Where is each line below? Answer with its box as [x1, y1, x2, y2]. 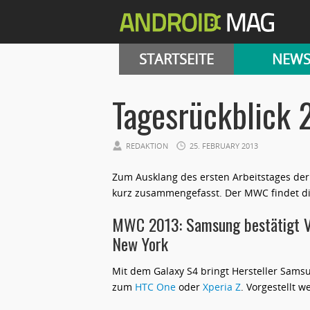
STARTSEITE [139, 50, 214, 69]
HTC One [135, 280, 176, 293]
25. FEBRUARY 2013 [190, 140, 258, 151]
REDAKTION [126, 140, 168, 151]
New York [112, 231, 168, 256]
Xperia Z [203, 280, 241, 293]
